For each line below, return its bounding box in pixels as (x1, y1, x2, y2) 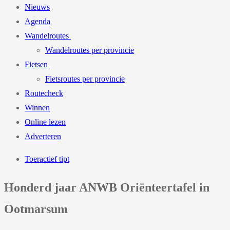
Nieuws (25, 3, 50, 11)
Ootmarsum (4, 202, 68, 216)
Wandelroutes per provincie (45, 46, 134, 54)
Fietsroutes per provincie (45, 74, 125, 83)
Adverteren (25, 132, 61, 141)
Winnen (25, 103, 50, 112)
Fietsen (25, 60, 48, 69)
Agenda (25, 17, 50, 26)
